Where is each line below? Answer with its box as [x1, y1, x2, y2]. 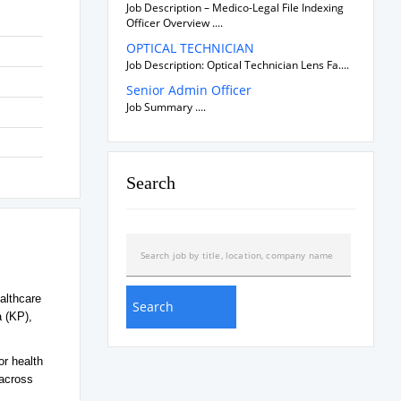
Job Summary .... [125, 99, 206, 115]
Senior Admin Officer [125, 81, 252, 98]
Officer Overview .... [125, 15, 223, 30]
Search [125, 173, 175, 192]
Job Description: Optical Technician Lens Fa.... [125, 57, 349, 73]
